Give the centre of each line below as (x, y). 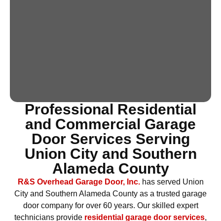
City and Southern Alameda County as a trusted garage (110, 194)
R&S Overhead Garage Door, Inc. (79, 182)
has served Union (172, 182)
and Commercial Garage (110, 124)
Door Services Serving (110, 139)
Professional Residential (110, 109)
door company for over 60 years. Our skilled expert (110, 205)
